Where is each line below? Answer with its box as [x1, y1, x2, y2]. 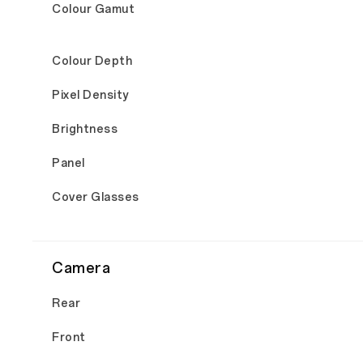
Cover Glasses [52, 190, 139, 204]
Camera [52, 259, 110, 277]
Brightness [52, 122, 117, 136]
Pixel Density [52, 88, 129, 102]
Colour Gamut [52, 2, 135, 16]
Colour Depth [52, 54, 132, 68]
